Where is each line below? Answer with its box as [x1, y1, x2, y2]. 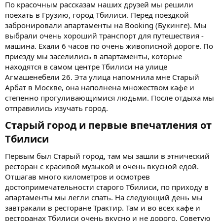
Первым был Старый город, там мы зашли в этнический [5, 150, 210, 161]
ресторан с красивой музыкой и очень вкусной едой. [5, 161, 199, 171]
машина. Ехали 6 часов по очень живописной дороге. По [5, 40, 213, 51]
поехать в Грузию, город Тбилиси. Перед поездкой [5, 9, 189, 20]
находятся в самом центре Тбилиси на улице [5, 61, 167, 72]
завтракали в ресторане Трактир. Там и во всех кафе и [5, 202, 200, 213]
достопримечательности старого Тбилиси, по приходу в [5, 182, 209, 192]
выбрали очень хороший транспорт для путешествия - [5, 30, 204, 40]
